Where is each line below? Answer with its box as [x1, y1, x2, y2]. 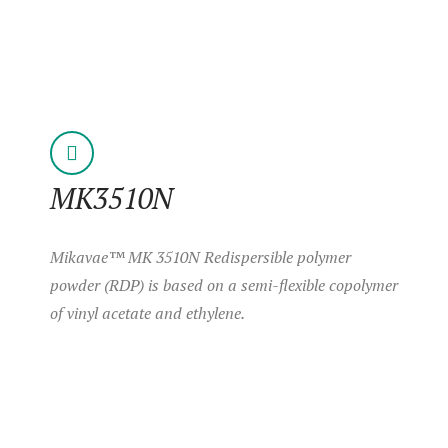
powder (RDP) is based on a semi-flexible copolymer [50, 273, 398, 296]
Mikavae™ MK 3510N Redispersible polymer [50, 245, 351, 268]
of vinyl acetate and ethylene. [50, 301, 245, 324]
